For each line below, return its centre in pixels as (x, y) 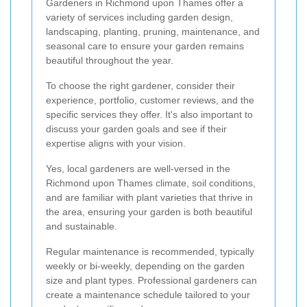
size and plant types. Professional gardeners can (151, 280)
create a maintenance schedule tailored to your (148, 294)
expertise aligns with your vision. (116, 143)
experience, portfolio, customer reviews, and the (150, 100)
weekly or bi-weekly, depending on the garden (145, 266)
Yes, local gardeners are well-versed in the (138, 168)
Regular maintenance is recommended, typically (150, 251)
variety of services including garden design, (139, 17)
